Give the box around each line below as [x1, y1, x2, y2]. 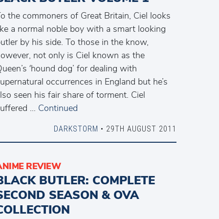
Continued [38, 102, 78, 114]
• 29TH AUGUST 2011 [98, 124, 176, 133]
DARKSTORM [53, 124, 98, 133]
